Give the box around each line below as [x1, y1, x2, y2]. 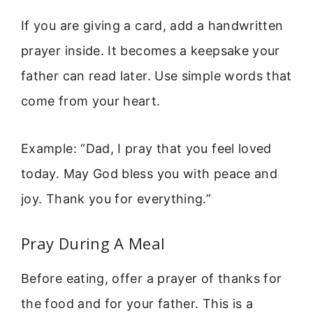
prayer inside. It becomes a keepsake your [21, 43, 280, 58]
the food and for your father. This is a [21, 296, 254, 312]
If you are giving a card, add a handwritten [21, 17, 284, 33]
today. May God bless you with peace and [21, 166, 278, 181]
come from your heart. [21, 93, 161, 108]
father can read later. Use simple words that [21, 68, 292, 83]
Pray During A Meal [21, 233, 166, 254]
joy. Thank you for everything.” [21, 191, 212, 206]
